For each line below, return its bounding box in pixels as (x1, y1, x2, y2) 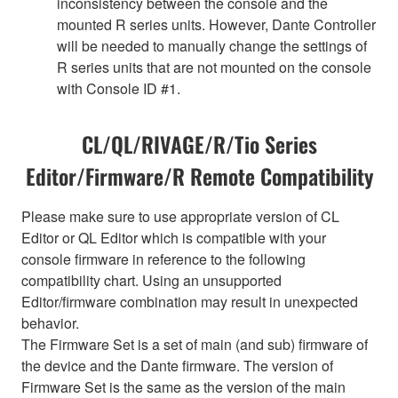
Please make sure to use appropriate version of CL (21, 205, 339, 227)
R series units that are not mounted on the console (57, 56, 371, 77)
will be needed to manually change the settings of (57, 35, 367, 56)
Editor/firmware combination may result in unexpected (21, 291, 358, 312)
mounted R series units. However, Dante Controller (57, 13, 376, 35)
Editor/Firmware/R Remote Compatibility (25, 159, 373, 192)
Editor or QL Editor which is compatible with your (21, 227, 326, 248)
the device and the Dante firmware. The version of (21, 354, 333, 376)
